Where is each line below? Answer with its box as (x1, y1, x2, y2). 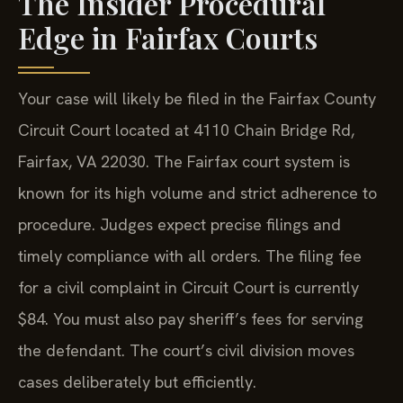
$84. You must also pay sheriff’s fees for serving (18, 308, 363, 329)
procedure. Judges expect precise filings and (18, 213, 341, 235)
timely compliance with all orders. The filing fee (18, 245, 362, 266)
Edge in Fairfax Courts (18, 17, 318, 57)
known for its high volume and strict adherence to (18, 182, 377, 203)
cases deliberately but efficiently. (18, 371, 256, 392)
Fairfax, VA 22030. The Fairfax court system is (18, 150, 350, 172)
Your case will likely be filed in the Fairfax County (18, 87, 376, 109)
